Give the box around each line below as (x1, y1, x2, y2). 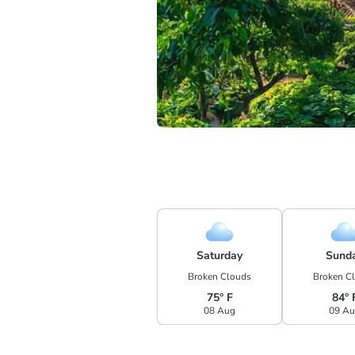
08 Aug (204, 304, 235, 317)
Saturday (197, 248, 242, 263)
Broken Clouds (188, 269, 251, 283)
